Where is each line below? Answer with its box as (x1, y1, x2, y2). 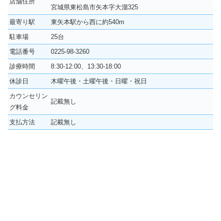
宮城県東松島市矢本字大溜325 (51, 3, 138, 11)
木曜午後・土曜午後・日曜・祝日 (51, 77, 147, 85)
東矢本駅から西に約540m (51, 18, 124, 26)
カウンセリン (9, 92, 48, 100)
